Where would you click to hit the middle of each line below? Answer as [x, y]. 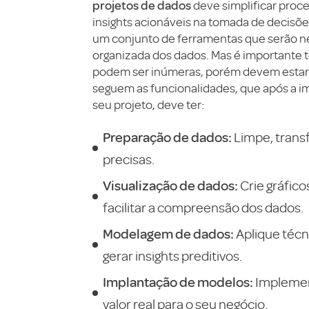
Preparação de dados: [167, 137]
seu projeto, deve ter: [148, 105]
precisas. [129, 160]
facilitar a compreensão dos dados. [203, 208]
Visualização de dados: [170, 185]
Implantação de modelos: [178, 282]
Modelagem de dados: [168, 233]
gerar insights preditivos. [172, 256]
